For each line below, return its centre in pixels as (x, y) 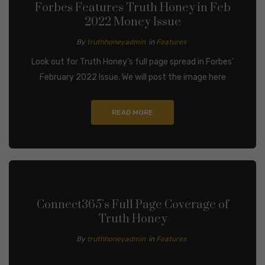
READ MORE (132, 112)
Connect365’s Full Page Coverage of (132, 205)
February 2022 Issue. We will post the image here (132, 77)
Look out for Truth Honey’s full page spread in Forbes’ (132, 62)
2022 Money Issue (132, 22)
